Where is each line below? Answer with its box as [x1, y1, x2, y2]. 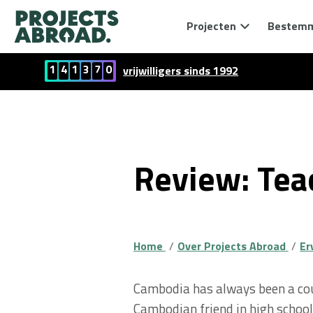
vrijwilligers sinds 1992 [123, 62, 239, 79]
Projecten [187, 17, 236, 34]
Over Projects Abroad [177, 238, 286, 254]
